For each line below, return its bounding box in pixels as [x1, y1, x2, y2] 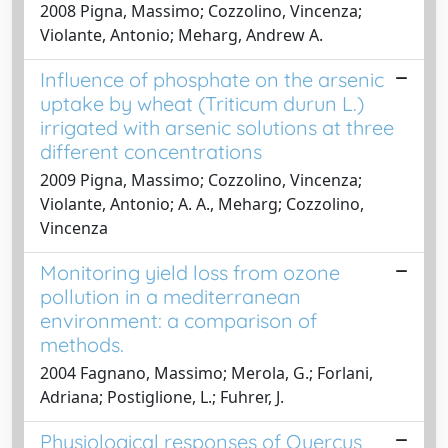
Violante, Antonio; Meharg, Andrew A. [40, 23, 323, 46]
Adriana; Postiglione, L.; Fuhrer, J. [40, 385, 284, 408]
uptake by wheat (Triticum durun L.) [40, 90, 364, 116]
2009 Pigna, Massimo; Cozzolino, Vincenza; [40, 168, 362, 191]
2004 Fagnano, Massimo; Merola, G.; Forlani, [40, 361, 373, 384]
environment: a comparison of [40, 307, 317, 333]
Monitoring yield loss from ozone [40, 259, 340, 285]
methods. [40, 331, 124, 357]
